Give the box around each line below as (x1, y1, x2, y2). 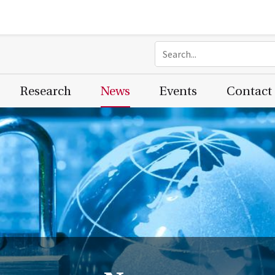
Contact (227, 84, 272, 98)
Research (20, 84, 71, 98)
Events (160, 84, 197, 98)
